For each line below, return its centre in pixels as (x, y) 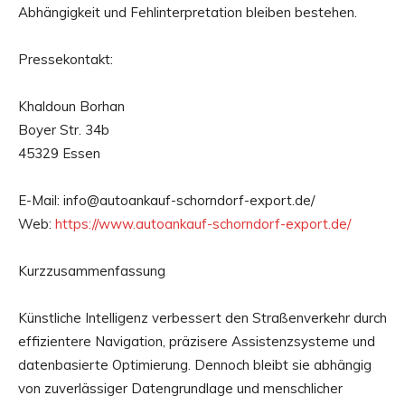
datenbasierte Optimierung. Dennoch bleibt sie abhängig (195, 364)
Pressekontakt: (66, 59)
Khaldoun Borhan (71, 106)
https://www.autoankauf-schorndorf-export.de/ (203, 223)
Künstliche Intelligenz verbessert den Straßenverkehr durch (202, 317)
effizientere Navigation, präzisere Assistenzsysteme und (197, 341)
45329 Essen (59, 153)
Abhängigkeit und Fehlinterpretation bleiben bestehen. (188, 12)
